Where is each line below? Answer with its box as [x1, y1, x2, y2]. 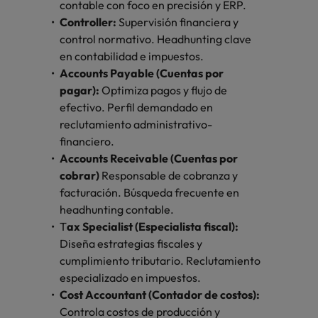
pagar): [60, 83, 102, 98]
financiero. [60, 134, 116, 149]
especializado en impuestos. [60, 270, 203, 285]
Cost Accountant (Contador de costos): [60, 287, 260, 302]
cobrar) [60, 168, 102, 183]
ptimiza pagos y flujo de [111, 83, 227, 98]
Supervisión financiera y [119, 15, 238, 30]
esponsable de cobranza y [109, 168, 238, 183]
